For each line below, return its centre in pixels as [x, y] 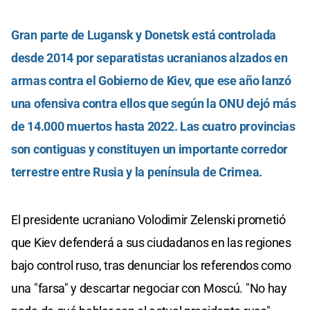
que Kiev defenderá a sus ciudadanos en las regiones [151, 242]
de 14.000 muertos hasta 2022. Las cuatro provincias [153, 126]
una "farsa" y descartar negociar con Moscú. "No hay [149, 288]
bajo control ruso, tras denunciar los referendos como [152, 265]
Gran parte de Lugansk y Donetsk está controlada [144, 35]
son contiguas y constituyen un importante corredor [150, 149]
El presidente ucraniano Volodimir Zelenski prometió [148, 219]
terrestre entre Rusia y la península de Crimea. [137, 172]
